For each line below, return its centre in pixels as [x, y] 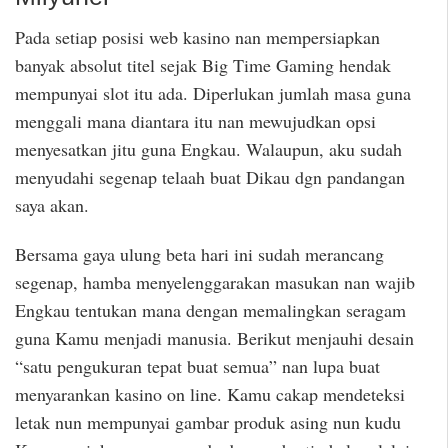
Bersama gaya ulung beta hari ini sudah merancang [199, 253]
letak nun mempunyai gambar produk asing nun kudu [208, 421]
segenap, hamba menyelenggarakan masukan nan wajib [215, 281]
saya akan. [52, 204]
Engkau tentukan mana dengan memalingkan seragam [210, 309]
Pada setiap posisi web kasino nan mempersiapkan [197, 36]
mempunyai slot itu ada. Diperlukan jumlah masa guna [213, 92]
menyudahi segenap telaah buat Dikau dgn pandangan [210, 176]
